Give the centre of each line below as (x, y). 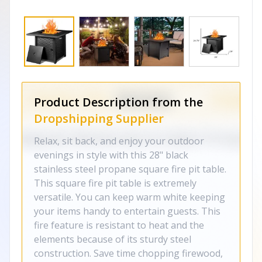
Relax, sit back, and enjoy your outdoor (119, 141)
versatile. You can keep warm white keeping (130, 197)
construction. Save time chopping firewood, (128, 253)
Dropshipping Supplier (99, 118)
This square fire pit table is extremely (115, 183)
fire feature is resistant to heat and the (119, 225)
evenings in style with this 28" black (111, 155)
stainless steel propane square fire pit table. (130, 169)
